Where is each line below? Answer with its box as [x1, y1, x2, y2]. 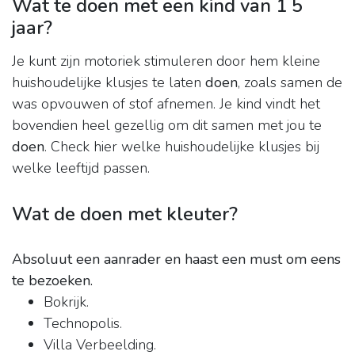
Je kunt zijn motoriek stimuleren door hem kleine [12, 52, 320, 71]
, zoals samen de [238, 73, 342, 93]
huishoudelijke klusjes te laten [12, 73, 205, 93]
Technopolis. [44, 314, 122, 334]
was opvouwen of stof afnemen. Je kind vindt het [12, 94, 320, 114]
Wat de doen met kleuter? [12, 201, 238, 227]
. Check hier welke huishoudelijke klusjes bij [44, 137, 319, 157]
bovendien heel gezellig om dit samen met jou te [12, 116, 322, 136]
